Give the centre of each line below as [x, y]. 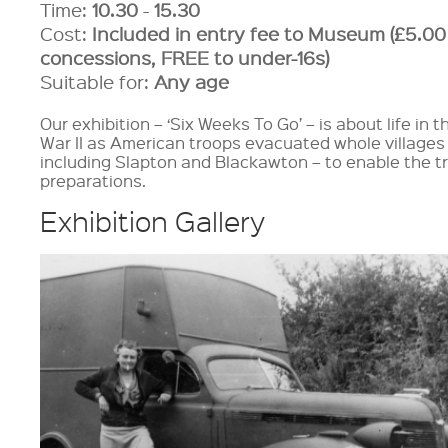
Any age [192, 82]
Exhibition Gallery [153, 221]
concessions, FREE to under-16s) [185, 58]
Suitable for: [97, 82]
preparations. [95, 180]
